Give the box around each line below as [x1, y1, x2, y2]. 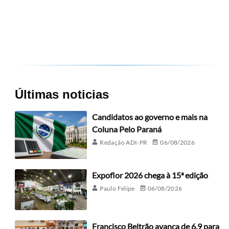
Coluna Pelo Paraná [92, 124, 162, 134]
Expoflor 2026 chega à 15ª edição [92, 170, 209, 180]
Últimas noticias [15, 87, 109, 101]
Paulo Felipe [100, 185, 135, 192]
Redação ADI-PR [100, 138, 148, 146]
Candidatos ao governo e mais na [92, 111, 208, 122]
